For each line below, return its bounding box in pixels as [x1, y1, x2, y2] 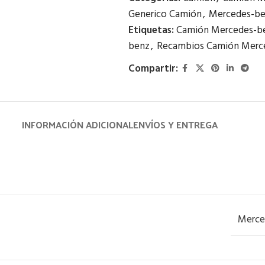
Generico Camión [128, 7, 202, 22]
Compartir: [128, 61, 178, 77]
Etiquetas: [128, 22, 174, 38]
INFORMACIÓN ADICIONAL [21, 116, 133, 133]
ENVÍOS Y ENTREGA [132, 116, 218, 133]
